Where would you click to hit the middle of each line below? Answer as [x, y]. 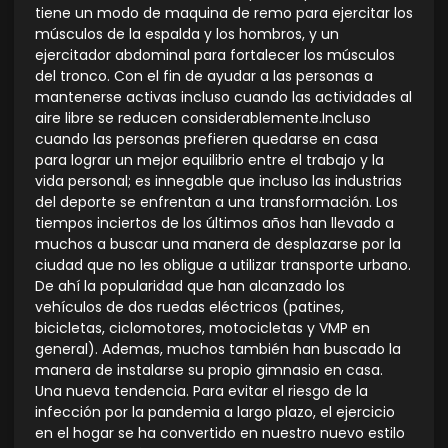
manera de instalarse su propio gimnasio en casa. [209, 370]
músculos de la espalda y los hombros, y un [187, 34]
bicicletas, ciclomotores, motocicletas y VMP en [202, 328]
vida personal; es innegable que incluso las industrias [218, 181]
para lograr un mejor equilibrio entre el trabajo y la [209, 160]
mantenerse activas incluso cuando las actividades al [223, 97]
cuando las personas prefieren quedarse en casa [206, 139]
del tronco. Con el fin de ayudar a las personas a [204, 76]
